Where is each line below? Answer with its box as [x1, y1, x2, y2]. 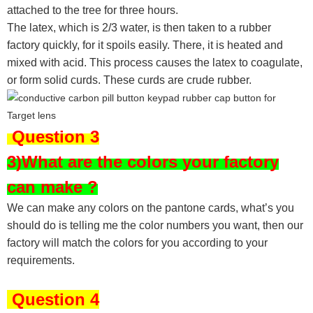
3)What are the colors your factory [7, 152, 279, 171]
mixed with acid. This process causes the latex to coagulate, [7, 56, 303, 68]
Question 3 [7, 126, 99, 146]
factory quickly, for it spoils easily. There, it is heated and [7, 38, 283, 51]
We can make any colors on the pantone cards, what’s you [7, 201, 294, 214]
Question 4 [7, 289, 99, 309]
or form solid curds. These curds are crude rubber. [7, 73, 252, 86]
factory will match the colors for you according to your [7, 236, 268, 249]
